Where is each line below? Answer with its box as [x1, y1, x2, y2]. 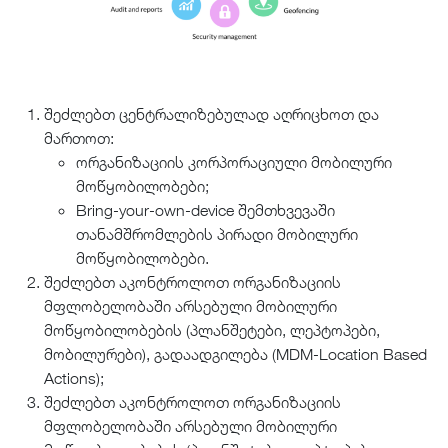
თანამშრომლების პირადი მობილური [76, 224, 358, 245]
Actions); [44, 368, 104, 389]
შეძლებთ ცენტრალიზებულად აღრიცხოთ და [44, 104, 379, 125]
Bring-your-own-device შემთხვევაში [76, 200, 335, 221]
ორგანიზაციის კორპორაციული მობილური [76, 152, 392, 173]
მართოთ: [44, 128, 114, 149]
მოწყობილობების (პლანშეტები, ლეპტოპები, [44, 320, 380, 341]
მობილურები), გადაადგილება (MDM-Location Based [44, 344, 427, 365]
